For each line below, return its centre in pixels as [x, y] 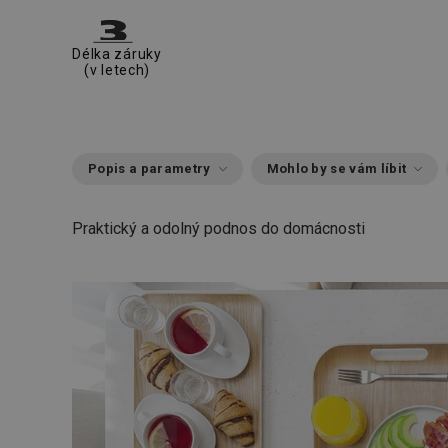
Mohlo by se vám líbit [336, 168]
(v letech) [117, 70]
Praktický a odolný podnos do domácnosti [218, 228]
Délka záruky [117, 54]
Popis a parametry [149, 168]
